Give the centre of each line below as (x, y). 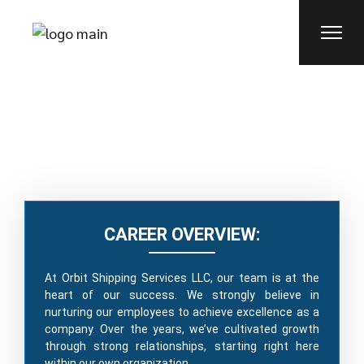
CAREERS (182, 132)
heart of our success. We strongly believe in (182, 295)
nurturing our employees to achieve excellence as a (182, 312)
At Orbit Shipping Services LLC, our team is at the (182, 278)
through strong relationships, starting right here (182, 346)
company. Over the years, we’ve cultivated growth (182, 329)
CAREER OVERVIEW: (182, 234)
